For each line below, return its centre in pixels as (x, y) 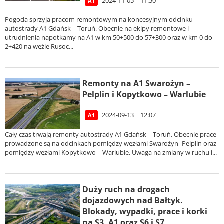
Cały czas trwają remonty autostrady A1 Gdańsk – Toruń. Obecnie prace (111, 134)
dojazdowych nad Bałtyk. (133, 200)
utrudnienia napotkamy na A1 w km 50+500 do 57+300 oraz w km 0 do (109, 37)
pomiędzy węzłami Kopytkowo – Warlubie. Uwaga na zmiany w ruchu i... (111, 152)
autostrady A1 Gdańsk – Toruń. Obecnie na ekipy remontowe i (97, 28)
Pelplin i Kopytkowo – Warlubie (144, 95)
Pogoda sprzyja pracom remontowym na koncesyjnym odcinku (99, 19)
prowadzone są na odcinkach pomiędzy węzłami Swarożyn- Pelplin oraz (111, 143)
